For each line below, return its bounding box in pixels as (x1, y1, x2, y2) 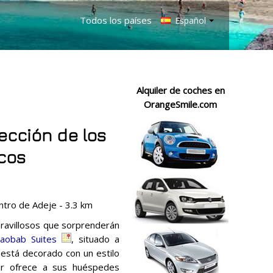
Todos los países (80, 14, 152, 26)
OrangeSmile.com (144, 98, 217, 110)
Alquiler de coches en (136, 84, 225, 96)
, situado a (71, 232, 120, 245)
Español (172, 15, 206, 26)
